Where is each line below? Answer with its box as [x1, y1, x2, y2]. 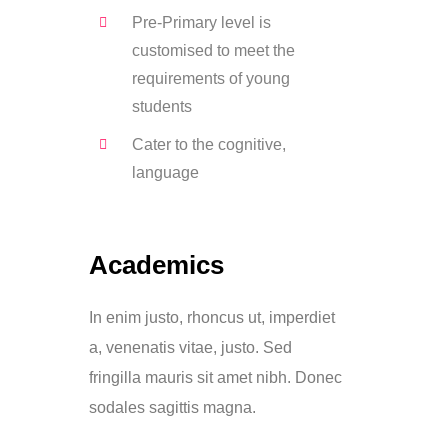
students [131, 98, 192, 116]
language [131, 164, 199, 182]
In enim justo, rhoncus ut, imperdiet [89, 309, 335, 327]
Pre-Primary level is [131, 14, 271, 32]
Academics [89, 250, 224, 281]
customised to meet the [131, 42, 295, 60]
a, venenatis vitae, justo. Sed [89, 339, 292, 357]
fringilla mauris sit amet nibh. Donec [89, 369, 342, 387]
